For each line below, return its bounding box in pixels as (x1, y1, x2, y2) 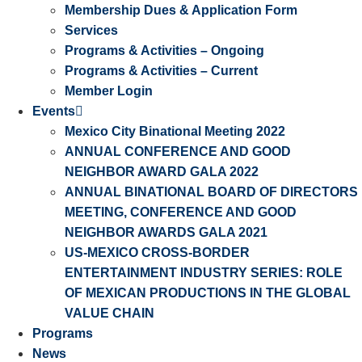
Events (32, 104, 75, 119)
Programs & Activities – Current (65, 64, 258, 78)
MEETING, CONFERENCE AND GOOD (65, 205, 297, 220)
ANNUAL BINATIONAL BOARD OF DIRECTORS (65, 185, 358, 200)
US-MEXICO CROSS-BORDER (65, 246, 250, 260)
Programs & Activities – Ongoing (65, 44, 264, 58)
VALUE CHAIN (65, 306, 154, 321)
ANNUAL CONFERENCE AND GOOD (65, 145, 291, 159)
